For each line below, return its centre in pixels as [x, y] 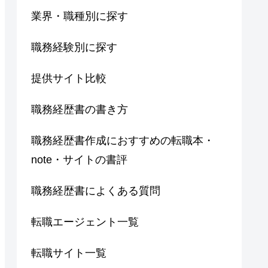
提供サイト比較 [69, 78]
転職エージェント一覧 [85, 222]
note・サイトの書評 [79, 159]
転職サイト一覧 [69, 253]
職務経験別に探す [74, 47]
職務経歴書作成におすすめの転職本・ [123, 140]
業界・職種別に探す [80, 16]
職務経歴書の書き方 [80, 109]
